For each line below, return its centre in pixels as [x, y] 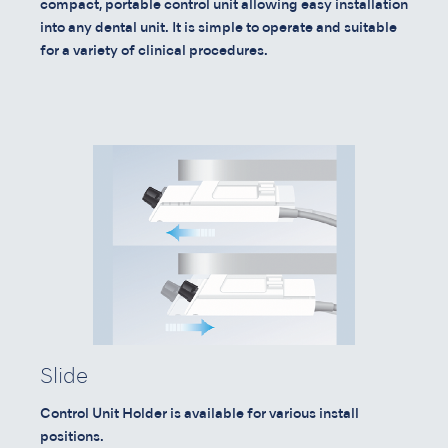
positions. [72, 437]
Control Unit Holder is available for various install [199, 414]
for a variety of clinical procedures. [154, 52]
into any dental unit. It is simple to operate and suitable [218, 29]
